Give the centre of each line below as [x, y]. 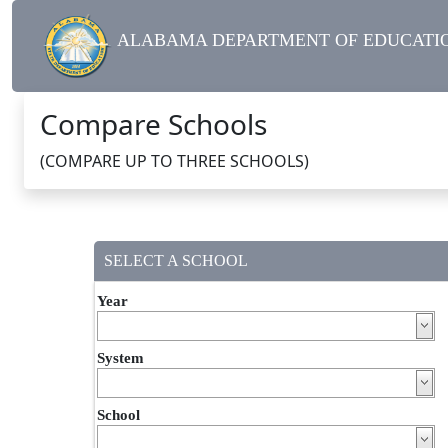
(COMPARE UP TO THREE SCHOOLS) [174, 161]
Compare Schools [153, 124]
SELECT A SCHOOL [176, 261]
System [120, 358]
